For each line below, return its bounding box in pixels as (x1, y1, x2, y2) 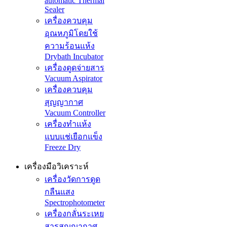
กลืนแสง (45, 187, 74, 197)
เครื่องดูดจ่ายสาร (45, 63, 104, 72)
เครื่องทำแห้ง (45, 120, 91, 129)
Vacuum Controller (45, 108, 105, 118)
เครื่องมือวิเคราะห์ (24, 162, 89, 171)
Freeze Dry (45, 143, 81, 152)
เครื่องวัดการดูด (45, 175, 100, 184)
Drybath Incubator (45, 52, 103, 61)
